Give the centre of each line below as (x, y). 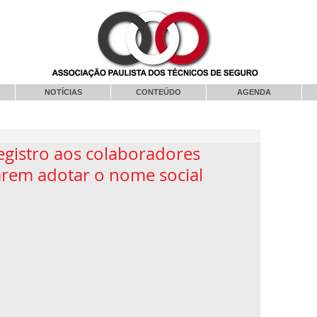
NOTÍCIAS (63, 92)
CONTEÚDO (158, 92)
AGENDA (254, 92)
